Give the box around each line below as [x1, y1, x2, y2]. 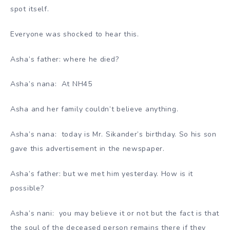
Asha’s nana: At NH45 [10, 79, 92, 89]
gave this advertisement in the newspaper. [10, 144, 165, 154]
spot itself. [10, 4, 49, 14]
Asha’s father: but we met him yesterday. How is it [10, 168, 194, 179]
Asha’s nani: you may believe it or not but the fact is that [10, 208, 220, 218]
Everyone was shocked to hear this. [10, 29, 139, 39]
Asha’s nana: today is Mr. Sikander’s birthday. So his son [10, 129, 217, 140]
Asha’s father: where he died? [10, 54, 119, 64]
